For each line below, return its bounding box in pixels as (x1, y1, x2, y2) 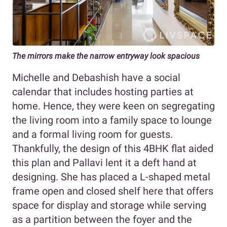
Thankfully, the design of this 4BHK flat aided (12, 142, 213, 155)
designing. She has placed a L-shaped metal (12, 170, 210, 183)
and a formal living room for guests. (12, 128, 173, 140)
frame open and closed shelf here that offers (12, 184, 213, 197)
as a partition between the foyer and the (12, 213, 192, 225)
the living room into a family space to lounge (12, 113, 212, 126)
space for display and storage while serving (12, 199, 206, 211)
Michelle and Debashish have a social (12, 71, 180, 84)
